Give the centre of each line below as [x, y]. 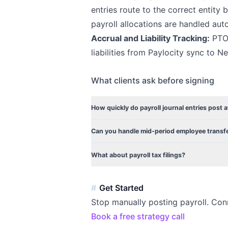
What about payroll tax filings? [138, 155]
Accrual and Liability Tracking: [151, 38]
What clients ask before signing [153, 80]
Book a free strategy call [138, 217]
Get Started [122, 188]
